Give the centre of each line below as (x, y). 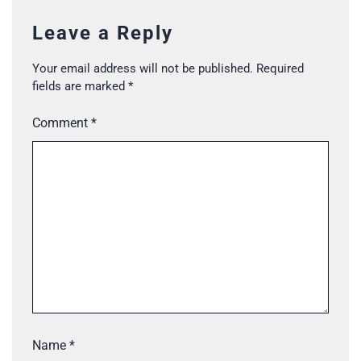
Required (280, 69)
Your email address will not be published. (143, 69)
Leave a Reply (103, 33)
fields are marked (80, 87)
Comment (62, 122)
